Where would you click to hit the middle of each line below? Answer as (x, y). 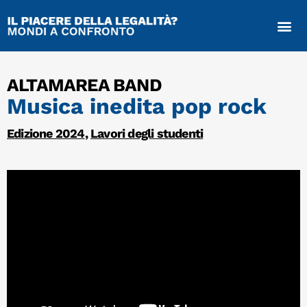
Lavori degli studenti (147, 134)
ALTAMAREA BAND (84, 85)
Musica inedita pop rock (137, 107)
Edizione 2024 (46, 134)
